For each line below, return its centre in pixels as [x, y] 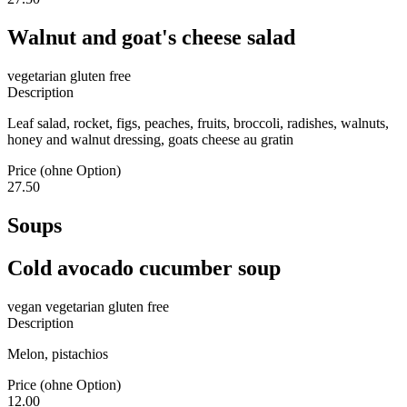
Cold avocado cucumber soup [144, 268]
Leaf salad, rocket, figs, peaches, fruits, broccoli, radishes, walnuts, [198, 123]
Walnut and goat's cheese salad [151, 37]
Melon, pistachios [58, 353]
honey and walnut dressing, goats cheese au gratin [150, 139]
